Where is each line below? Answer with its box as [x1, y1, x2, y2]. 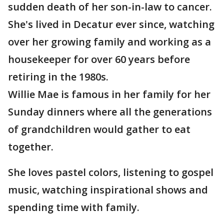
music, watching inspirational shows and [8, 183, 208, 197]
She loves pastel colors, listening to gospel [8, 165, 213, 179]
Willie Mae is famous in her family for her [8, 87, 210, 101]
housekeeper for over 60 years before [8, 52, 190, 66]
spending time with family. [8, 200, 139, 214]
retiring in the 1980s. [8, 70, 108, 84]
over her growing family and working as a [8, 35, 211, 49]
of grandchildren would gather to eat [8, 122, 190, 136]
